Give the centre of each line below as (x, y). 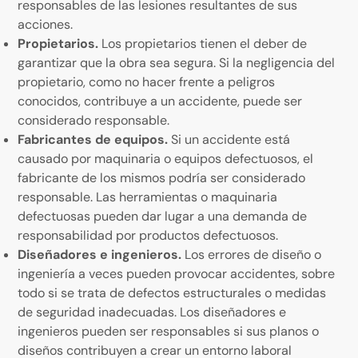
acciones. (46, 24)
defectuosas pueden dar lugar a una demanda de (163, 216)
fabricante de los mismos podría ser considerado (162, 177)
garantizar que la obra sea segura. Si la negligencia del (177, 62)
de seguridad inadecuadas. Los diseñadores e (152, 312)
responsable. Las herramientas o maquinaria (148, 197)
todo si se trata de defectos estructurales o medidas (172, 292)
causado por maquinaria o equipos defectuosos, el (166, 158)
